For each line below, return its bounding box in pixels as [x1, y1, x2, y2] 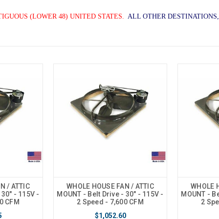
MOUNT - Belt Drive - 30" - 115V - [57, 190, 164, 198]
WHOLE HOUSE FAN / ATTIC [66, 182, 154, 191]
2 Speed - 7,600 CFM [77, 198, 144, 206]
